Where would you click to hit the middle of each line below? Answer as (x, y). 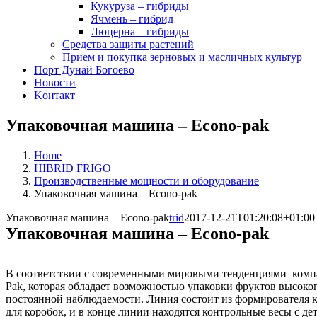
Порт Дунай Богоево (84, 70)
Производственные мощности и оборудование (146, 180)
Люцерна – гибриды (140, 31)
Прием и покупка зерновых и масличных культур (182, 57)
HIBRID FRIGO (73, 168)
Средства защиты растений (128, 44)
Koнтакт (54, 95)
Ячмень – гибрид (132, 19)
